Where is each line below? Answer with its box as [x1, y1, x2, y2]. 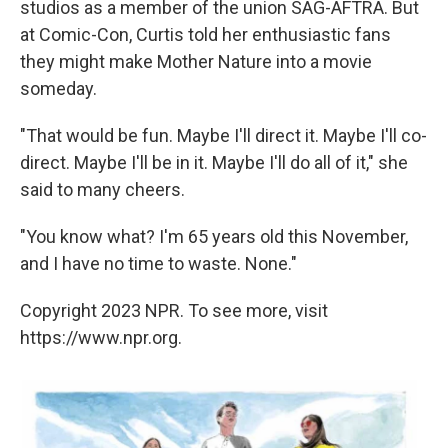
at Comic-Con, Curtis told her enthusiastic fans [20, 24, 391, 46]
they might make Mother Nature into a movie [20, 51, 372, 73]
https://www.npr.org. [20, 327, 182, 349]
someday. [20, 78, 97, 100]
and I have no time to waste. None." [20, 253, 297, 275]
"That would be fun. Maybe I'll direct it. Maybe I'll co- [20, 125, 427, 147]
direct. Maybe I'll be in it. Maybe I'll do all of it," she [20, 152, 408, 174]
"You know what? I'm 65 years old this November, [20, 226, 408, 248]
